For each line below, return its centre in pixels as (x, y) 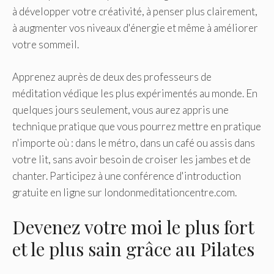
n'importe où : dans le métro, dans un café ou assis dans (134, 143)
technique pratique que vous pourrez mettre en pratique (137, 126)
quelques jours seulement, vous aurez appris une (120, 109)
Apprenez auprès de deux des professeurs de (112, 76)
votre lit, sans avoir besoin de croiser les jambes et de (131, 159)
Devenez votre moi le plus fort (133, 227)
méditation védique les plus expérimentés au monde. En (135, 93)
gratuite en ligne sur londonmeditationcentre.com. (124, 192)
